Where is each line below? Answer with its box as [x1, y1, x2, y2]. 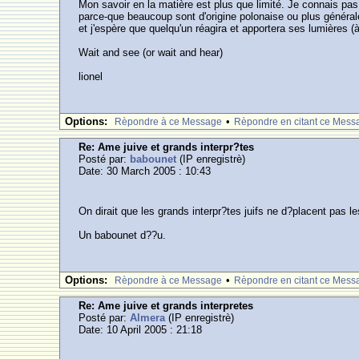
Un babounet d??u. [79, 229, 167, 241]
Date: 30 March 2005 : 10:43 [79, 165, 212, 177]
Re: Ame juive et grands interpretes [79, 300, 254, 312]
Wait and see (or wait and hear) [79, 46, 224, 58]
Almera [130, 312, 166, 324]
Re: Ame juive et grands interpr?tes [79, 141, 255, 153]
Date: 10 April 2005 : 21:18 [79, 324, 203, 336]
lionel [79, 71, 103, 83]
